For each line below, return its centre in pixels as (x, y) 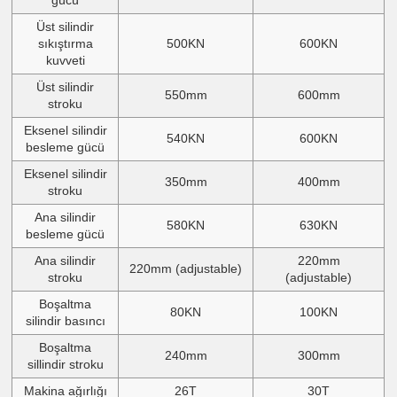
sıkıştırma (65, 43)
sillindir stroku (65, 364)
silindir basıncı (65, 320)
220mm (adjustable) (186, 268)
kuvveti (65, 60)
